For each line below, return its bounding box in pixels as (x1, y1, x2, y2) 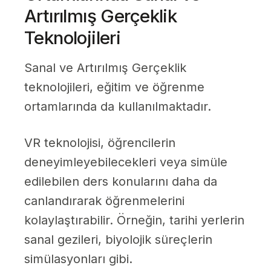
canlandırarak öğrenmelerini (24, 194, 184, 209)
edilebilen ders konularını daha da (24, 174, 217, 189)
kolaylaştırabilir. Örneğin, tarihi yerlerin (24, 213, 244, 228)
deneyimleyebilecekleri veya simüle (24, 155, 227, 170)
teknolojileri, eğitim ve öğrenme (24, 80, 204, 95)
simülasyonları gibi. (24, 252, 132, 267)
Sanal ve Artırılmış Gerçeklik (24, 60, 186, 76)
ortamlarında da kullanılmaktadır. (24, 99, 211, 114)
